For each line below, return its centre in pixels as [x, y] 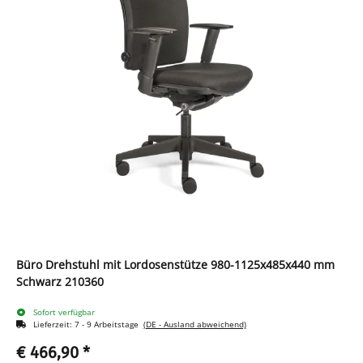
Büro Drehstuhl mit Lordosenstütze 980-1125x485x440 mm [175, 265]
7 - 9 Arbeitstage [109, 325]
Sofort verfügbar [64, 312]
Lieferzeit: [53, 325]
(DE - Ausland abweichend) [194, 325]
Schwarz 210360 [60, 282]
